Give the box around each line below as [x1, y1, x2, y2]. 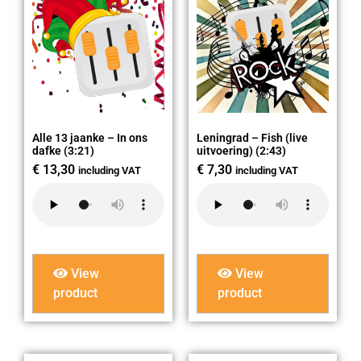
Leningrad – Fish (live [197, 131, 308, 145]
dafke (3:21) [32, 144, 94, 158]
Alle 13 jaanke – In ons [32, 131, 147, 145]
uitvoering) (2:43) [197, 144, 286, 158]
